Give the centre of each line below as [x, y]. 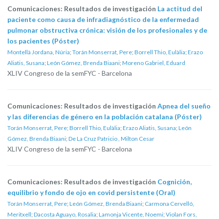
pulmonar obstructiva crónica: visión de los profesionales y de [107, 30]
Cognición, [175, 182]
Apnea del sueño [184, 106]
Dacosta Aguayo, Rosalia [65, 214]
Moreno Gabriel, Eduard [154, 63]
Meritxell [19, 214]
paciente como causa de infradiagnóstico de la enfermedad [103, 19]
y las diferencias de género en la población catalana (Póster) [105, 117]
